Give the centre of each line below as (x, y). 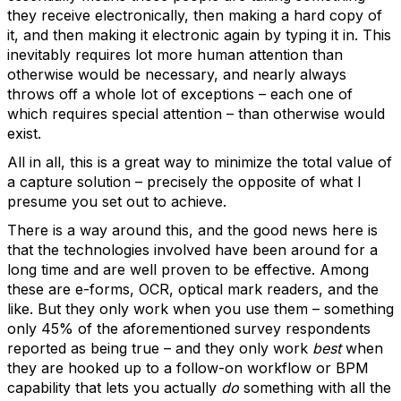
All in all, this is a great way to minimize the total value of (200, 162)
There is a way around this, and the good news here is (192, 230)
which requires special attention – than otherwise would (196, 114)
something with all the (315, 388)
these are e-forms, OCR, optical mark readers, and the (193, 289)
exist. (24, 133)
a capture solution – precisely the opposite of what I (184, 182)
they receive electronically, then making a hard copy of (195, 15)
